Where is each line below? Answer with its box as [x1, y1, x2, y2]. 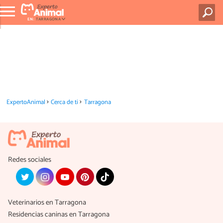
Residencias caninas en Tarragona [8, 209, 110, 221]
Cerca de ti [51, 97, 79, 108]
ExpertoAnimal [6, 97, 45, 108]
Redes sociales [8, 154, 51, 166]
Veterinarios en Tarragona [8, 197, 86, 209]
